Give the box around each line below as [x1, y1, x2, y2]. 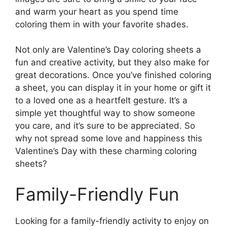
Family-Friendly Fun [15, 183, 179, 205]
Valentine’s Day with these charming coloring [15, 146, 197, 157]
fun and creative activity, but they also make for [15, 57, 209, 68]
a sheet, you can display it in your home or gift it [15, 83, 211, 93]
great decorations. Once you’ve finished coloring [15, 70, 211, 81]
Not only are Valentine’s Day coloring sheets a [15, 45, 201, 55]
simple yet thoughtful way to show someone [15, 108, 195, 119]
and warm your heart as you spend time [15, 6, 178, 17]
